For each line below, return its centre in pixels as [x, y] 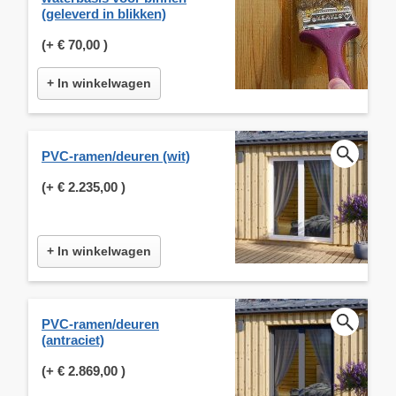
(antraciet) [73, 339]
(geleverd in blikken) [104, 13]
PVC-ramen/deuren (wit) [116, 156]
